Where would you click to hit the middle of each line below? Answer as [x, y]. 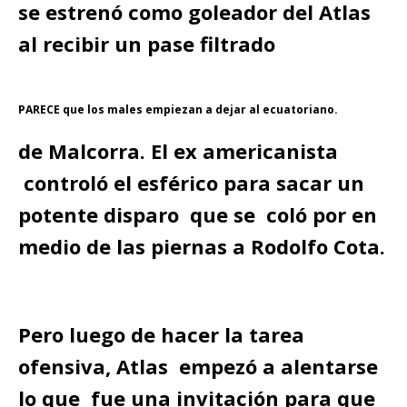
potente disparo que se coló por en [198, 214]
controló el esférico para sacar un [191, 183]
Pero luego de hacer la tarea [161, 334]
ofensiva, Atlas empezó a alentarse [198, 366]
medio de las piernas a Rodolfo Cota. [202, 246]
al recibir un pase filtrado [147, 44]
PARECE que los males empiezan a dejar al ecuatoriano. [178, 109]
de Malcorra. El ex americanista [178, 151]
